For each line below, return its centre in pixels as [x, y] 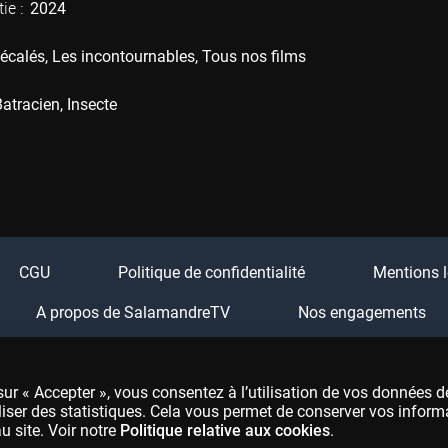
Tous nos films [254, 57]
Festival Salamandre [286, 353]
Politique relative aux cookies [225, 430]
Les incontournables [123, 57]
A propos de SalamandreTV [132, 313]
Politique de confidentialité [211, 273]
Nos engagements [361, 313]
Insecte [92, 105]
